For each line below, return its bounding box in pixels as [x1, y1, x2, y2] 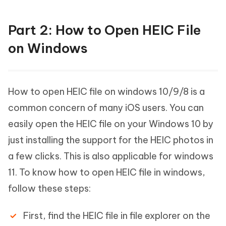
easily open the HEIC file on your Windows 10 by [8, 118, 213, 130]
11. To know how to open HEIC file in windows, [8, 166, 205, 178]
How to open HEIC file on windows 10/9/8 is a [8, 86, 205, 97]
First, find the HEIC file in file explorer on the [23, 210, 210, 221]
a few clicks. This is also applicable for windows [8, 150, 213, 162]
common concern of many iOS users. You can [8, 102, 204, 114]
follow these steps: [8, 183, 91, 194]
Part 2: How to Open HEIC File [8, 22, 201, 38]
